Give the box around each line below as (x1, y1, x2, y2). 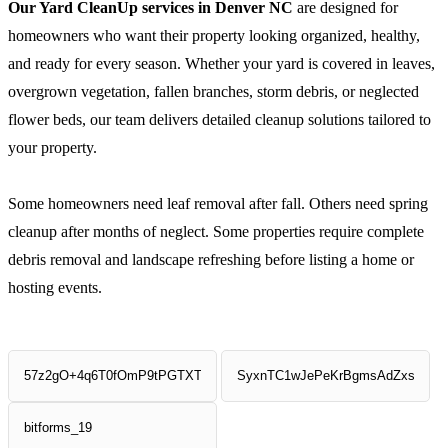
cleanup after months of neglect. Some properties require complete (8, 223, 424, 240)
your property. (8, 139, 97, 156)
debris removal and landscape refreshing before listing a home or (8, 251, 414, 268)
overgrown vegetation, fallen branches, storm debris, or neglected (8, 83, 419, 100)
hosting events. (8, 279, 102, 296)
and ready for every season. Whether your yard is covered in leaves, (8, 55, 435, 72)
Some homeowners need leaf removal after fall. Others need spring (8, 195, 428, 212)
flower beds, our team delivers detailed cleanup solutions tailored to (8, 111, 431, 128)
